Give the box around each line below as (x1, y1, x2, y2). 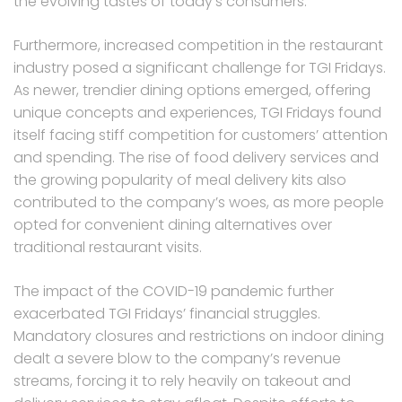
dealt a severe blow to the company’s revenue (13, 348, 341, 370)
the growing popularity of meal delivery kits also (13, 170, 346, 191)
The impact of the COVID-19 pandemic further (13, 281, 334, 302)
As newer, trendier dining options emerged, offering (13, 80, 371, 101)
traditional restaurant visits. (13, 237, 202, 258)
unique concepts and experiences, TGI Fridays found (13, 102, 381, 124)
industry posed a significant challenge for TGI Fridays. (13, 57, 386, 79)
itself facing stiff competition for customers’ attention (13, 125, 388, 146)
